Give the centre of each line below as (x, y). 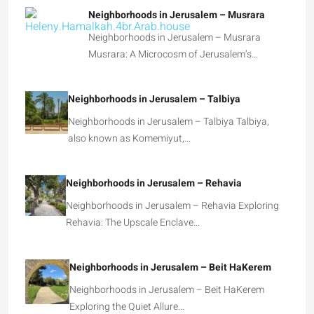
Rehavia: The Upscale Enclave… (132, 223)
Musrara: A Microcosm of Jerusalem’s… (173, 55)
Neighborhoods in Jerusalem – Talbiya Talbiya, (168, 122)
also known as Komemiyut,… (129, 139)
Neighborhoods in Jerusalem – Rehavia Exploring (172, 206)
